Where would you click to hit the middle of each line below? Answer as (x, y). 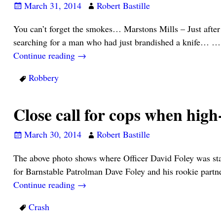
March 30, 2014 (53, 134)
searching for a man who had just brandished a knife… (112, 42)
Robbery (43, 78)
